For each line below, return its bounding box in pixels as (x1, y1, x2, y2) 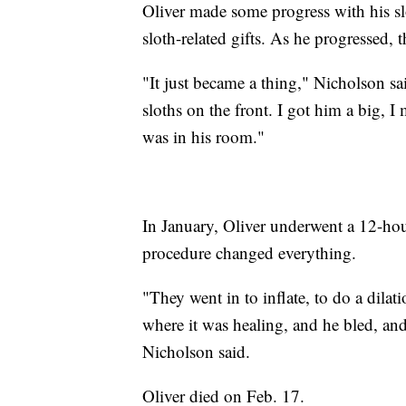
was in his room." (142, 124, 265, 148)
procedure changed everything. (142, 240, 356, 264)
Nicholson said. (142, 339, 250, 362)
